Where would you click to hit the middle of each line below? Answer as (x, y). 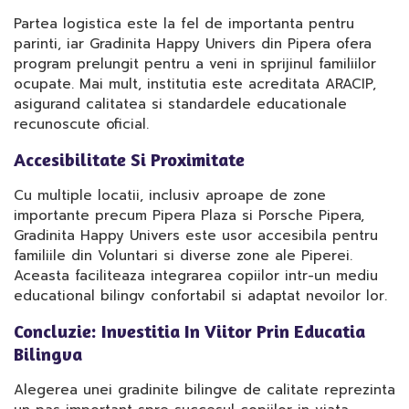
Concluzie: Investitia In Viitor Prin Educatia (189, 331)
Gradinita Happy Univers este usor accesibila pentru (196, 236)
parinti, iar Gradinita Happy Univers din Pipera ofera (193, 44)
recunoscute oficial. (81, 124)
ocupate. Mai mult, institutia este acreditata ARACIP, (195, 84)
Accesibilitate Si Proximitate (129, 159)
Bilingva (48, 354)
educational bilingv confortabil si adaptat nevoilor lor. (200, 296)
